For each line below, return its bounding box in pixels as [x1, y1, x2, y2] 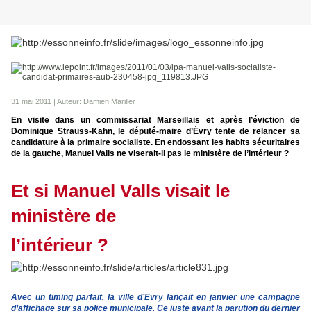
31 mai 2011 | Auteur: [11, 97, 81, 106]
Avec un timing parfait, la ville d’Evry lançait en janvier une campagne [11, 292, 300, 302]
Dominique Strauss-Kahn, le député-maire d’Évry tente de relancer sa [11, 126, 300, 137]
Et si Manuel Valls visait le [11, 180, 230, 202]
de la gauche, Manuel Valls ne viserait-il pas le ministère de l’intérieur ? [11, 149, 289, 159]
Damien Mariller [83, 97, 135, 106]
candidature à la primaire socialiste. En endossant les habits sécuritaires [11, 137, 300, 148]
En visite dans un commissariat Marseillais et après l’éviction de [11, 115, 300, 126]
